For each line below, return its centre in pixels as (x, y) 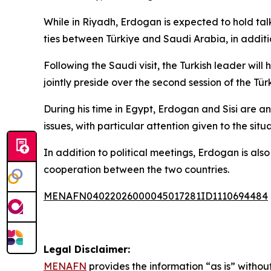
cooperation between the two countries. (136, 169)
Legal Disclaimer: (87, 249)
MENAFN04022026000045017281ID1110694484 (156, 196)
